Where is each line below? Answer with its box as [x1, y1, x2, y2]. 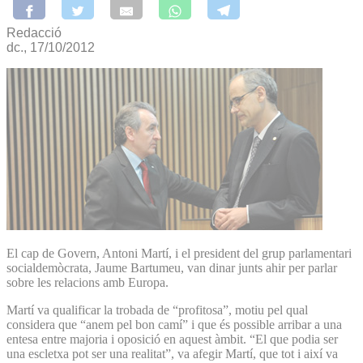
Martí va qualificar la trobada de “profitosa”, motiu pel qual [6, 302, 308, 317]
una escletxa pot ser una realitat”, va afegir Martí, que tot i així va [6, 346, 338, 361]
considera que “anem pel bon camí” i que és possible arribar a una [6, 317, 342, 331]
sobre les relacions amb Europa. [6, 275, 169, 289]
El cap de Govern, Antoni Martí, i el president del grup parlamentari [6, 246, 352, 260]
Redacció [6, 25, 62, 40]
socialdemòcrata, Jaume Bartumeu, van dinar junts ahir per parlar [6, 260, 337, 275]
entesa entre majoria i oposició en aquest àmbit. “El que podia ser [6, 331, 338, 346]
